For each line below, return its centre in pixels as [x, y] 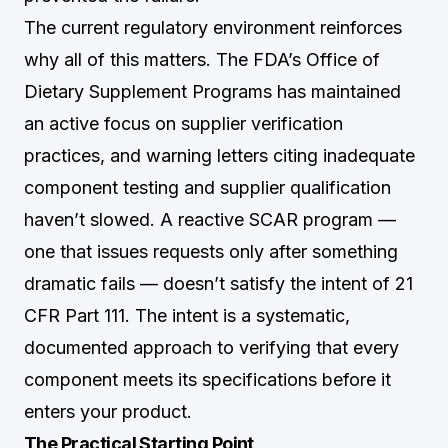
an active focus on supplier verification [183, 123]
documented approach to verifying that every [211, 347]
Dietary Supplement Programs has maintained [212, 91]
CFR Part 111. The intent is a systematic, [187, 315]
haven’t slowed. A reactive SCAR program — [210, 219]
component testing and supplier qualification [207, 187]
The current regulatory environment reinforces [213, 27]
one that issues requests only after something [211, 251]
